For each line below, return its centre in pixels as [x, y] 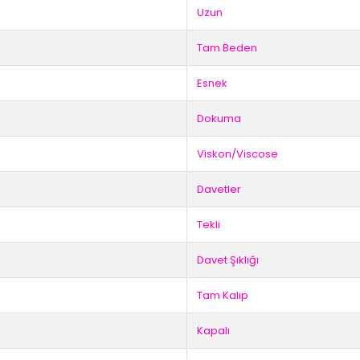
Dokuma [219, 119]
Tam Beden [227, 48]
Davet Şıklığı [228, 260]
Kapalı [214, 331]
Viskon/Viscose [238, 154]
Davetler [219, 190]
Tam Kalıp [223, 296]
